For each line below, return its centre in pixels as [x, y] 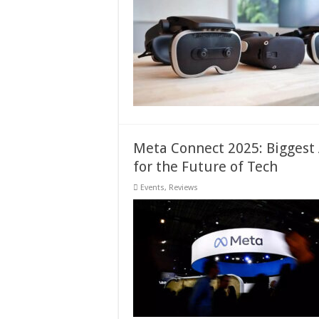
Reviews [183, 188]
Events [152, 188]
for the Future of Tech [205, 167]
